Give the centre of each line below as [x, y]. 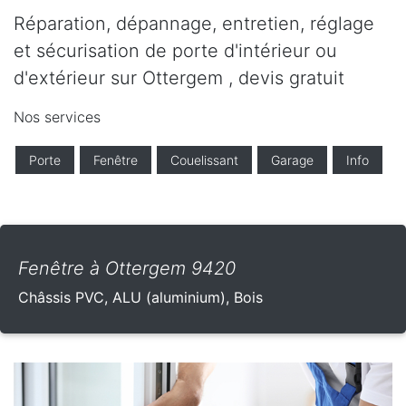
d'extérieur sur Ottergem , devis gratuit [179, 78]
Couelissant [204, 160]
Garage [292, 160]
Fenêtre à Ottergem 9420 [127, 269]
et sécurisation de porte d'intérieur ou [175, 51]
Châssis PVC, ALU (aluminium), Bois [140, 298]
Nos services [57, 117]
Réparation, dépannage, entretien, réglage [194, 24]
